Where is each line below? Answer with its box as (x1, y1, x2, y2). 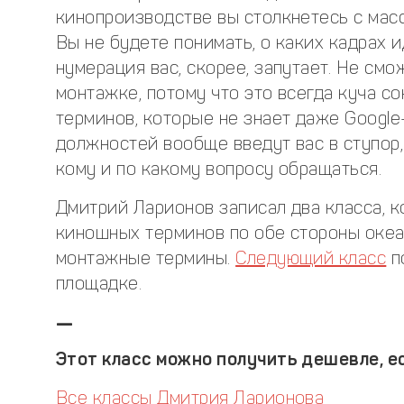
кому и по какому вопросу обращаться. (56, 158, 382, 180)
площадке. (56, 272, 142, 295)
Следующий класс (235, 247, 387, 270)
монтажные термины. (56, 247, 236, 270)
